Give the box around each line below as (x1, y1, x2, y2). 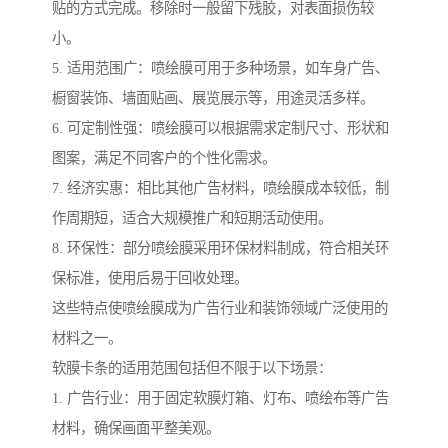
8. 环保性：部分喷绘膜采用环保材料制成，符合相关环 (52, 240, 389, 257)
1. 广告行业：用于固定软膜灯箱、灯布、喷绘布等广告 (52, 390, 389, 407)
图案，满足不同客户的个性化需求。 (52, 150, 276, 167)
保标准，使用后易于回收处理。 (52, 270, 248, 287)
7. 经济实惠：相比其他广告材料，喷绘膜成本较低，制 (52, 180, 389, 197)
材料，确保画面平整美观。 (52, 420, 220, 437)
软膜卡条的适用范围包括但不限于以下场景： (52, 360, 332, 377)
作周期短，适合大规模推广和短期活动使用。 (52, 210, 332, 227)
